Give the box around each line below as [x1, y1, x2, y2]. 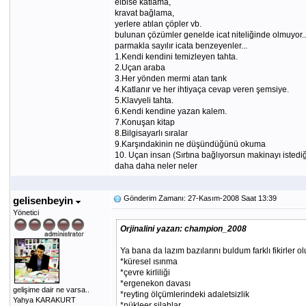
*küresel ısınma [120, 257, 178, 266]
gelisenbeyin [12, 195, 76, 206]
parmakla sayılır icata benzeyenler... [114, 41, 247, 51]
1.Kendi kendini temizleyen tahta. [114, 52, 238, 61]
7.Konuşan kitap [114, 117, 175, 127]
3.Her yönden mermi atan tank [114, 74, 227, 83]
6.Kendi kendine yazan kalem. [114, 107, 227, 116]
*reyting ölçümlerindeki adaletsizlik [120, 290, 249, 299]
